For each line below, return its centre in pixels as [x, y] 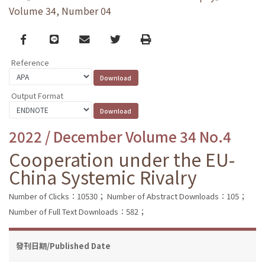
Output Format [37, 95]
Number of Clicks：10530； [57, 196]
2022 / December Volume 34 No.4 [120, 136]
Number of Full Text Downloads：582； [77, 211]
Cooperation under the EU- [122, 159]
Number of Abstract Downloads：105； [177, 196]
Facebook [44, 38]
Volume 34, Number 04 [60, 11]
